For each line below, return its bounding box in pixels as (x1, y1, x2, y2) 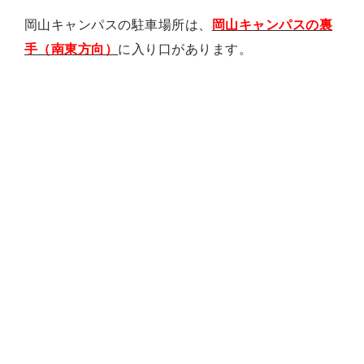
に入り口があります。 (118, 42, 253, 57)
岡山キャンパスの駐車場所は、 (24, 18, 212, 32)
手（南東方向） (24, 42, 119, 57)
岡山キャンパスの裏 (211, 18, 333, 32)
